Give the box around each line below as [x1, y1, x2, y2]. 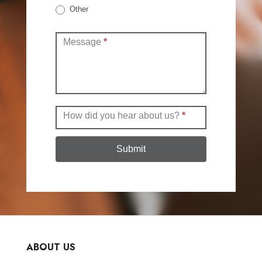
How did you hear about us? [63, 110, 182, 120]
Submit [116, 143, 146, 154]
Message [63, 36, 104, 47]
